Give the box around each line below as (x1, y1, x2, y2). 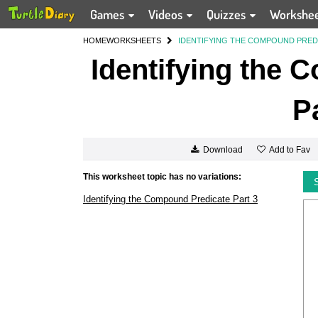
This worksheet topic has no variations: (83, 172, 241, 182)
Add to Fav (268, 144, 310, 155)
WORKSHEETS (106, 36, 161, 45)
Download (202, 145, 243, 155)
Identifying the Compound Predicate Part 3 (83, 194, 258, 204)
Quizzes (207, 6, 249, 22)
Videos (148, 6, 186, 22)
